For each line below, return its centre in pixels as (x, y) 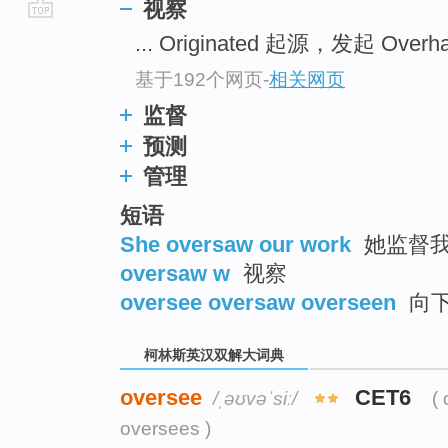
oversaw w (175, 273)
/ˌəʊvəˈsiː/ (255, 398)
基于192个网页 (199, 79)
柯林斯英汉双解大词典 (214, 355)
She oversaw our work (235, 244)
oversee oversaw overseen (258, 302)
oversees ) (165, 428)
